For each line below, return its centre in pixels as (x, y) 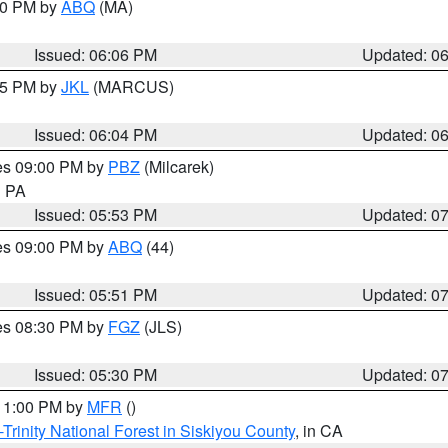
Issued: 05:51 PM (96, 294)
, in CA (319, 430)
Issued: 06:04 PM (96, 134)
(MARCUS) (131, 86)
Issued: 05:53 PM (96, 214)
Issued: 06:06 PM (96, 54)
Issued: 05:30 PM (96, 374)
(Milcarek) (177, 166)
